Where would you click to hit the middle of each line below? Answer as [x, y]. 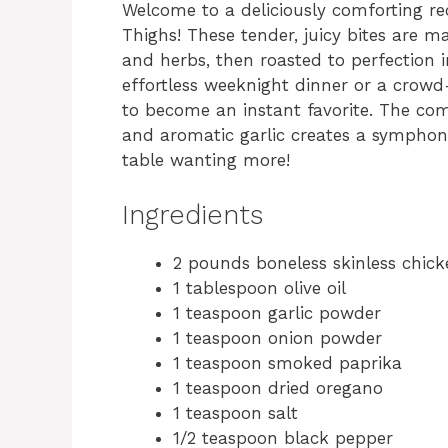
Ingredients [192, 214]
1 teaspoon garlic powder [277, 312]
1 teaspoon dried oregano [278, 387]
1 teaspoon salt [235, 412]
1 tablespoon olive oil [259, 287]
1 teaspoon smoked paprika [287, 362]
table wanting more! [206, 160]
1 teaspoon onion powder [277, 337]
